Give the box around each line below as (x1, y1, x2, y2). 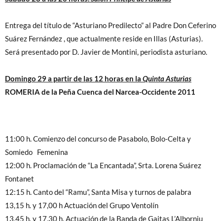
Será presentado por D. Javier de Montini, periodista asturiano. (5, 48, 207, 57)
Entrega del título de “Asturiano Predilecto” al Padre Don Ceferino (5, 21, 216, 30)
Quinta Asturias (141, 74, 191, 83)
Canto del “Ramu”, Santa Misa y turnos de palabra (33, 188, 191, 197)
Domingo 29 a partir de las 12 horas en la (5, 74, 141, 83)
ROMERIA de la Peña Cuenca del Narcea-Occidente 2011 (5, 88, 195, 97)
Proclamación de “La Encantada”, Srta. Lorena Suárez (33, 161, 201, 170)
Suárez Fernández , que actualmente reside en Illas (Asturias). (5, 35, 203, 43)
